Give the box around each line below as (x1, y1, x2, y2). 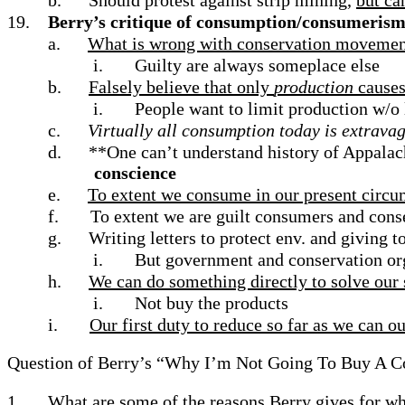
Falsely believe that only (89, 77, 274, 97)
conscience (94, 163, 176, 183)
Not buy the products (135, 293, 288, 313)
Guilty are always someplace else (135, 55, 380, 75)
